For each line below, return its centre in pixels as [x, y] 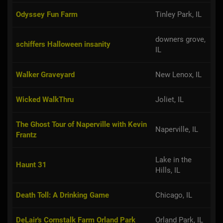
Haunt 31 [31, 165]
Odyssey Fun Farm [47, 14]
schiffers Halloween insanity [63, 44]
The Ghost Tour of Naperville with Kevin [81, 124]
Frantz [26, 135]
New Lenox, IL [178, 74]
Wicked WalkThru [45, 99]
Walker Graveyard [45, 74]
